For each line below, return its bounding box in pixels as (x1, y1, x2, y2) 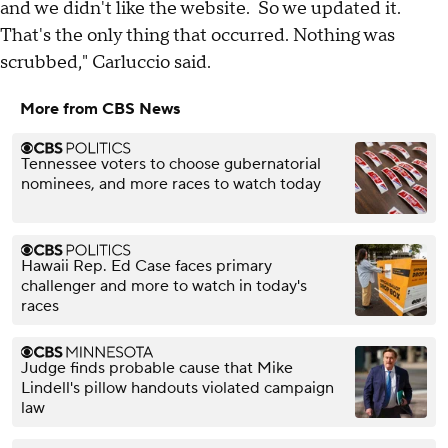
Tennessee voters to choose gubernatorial (21, 154, 321, 175)
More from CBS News (20, 99, 180, 120)
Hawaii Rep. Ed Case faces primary (21, 256, 272, 277)
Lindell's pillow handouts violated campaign (21, 378, 334, 399)
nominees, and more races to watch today (21, 174, 321, 195)
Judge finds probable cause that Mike (21, 358, 293, 379)
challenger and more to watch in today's (21, 276, 307, 297)
